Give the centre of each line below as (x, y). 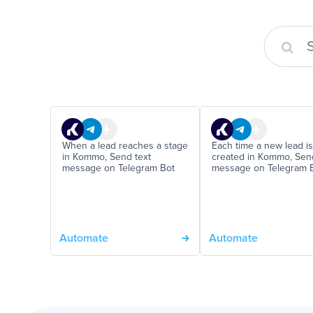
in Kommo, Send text (107, 157)
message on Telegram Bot (118, 168)
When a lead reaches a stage (125, 146)
